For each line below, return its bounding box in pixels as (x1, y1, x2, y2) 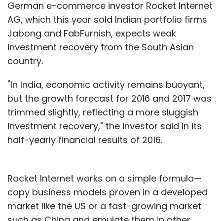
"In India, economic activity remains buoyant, (7, 78, 205, 91)
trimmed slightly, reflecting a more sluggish (7, 106, 198, 118)
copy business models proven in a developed (7, 185, 208, 198)
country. (7, 54, 43, 67)
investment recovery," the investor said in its (7, 119, 202, 132)
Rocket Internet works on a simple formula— (7, 172, 201, 184)
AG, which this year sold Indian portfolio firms (7, 13, 207, 26)
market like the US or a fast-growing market (7, 199, 201, 212)
